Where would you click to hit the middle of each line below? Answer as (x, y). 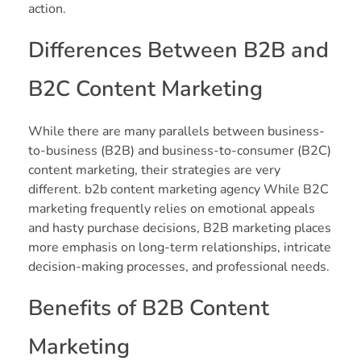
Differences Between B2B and (178, 50)
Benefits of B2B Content (149, 308)
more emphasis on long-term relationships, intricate (180, 247)
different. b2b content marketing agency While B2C (178, 189)
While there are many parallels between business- (176, 131)
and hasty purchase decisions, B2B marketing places (180, 228)
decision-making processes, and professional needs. (179, 266)
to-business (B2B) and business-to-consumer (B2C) (180, 150)
